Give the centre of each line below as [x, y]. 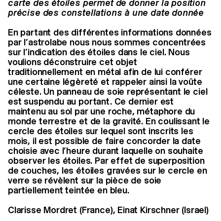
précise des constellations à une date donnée [106, 12]
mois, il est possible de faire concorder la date [104, 141]
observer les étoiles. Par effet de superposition [106, 160]
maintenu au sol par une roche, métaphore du [102, 111]
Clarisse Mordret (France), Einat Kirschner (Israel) [108, 210]
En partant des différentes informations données [110, 32]
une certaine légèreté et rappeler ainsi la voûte [105, 81]
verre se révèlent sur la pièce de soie [85, 180]
